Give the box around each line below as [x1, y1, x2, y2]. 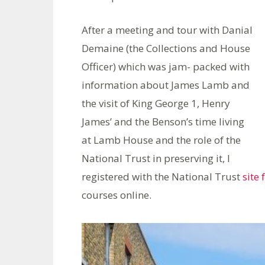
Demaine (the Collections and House [82, 41, 250, 55]
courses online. [82, 188, 151, 202]
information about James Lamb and [82, 78, 250, 92]
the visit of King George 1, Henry [82, 96, 230, 110]
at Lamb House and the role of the [82, 133, 241, 147]
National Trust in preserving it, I [82, 151, 230, 165]
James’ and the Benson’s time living [82, 115, 244, 128]
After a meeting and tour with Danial [82, 23, 253, 37]
